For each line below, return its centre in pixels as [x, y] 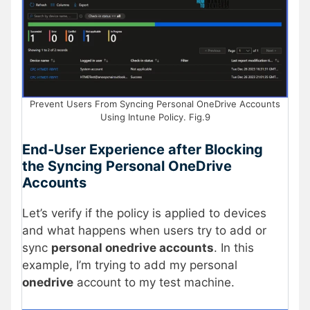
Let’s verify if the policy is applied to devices [144, 213]
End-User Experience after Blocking [143, 150]
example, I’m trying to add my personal [130, 265]
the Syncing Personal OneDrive [127, 166]
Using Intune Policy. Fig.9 [155, 117]
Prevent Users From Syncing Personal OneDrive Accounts [155, 103]
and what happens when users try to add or [144, 231]
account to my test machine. [154, 283]
